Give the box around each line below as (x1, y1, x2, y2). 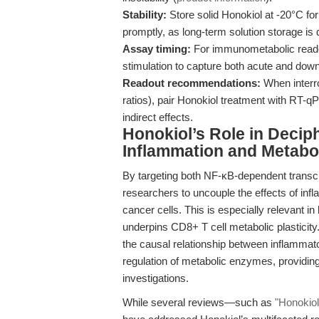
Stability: (122, 9, 167, 21)
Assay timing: (122, 43, 191, 55)
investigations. (122, 272, 189, 284)
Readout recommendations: (122, 77, 261, 89)
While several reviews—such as (122, 296, 275, 308)
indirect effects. (122, 111, 193, 123)
